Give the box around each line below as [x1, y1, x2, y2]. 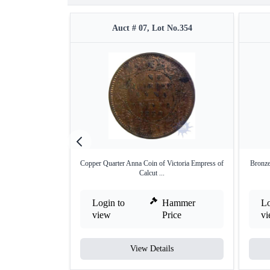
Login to [92, 198, 125, 208]
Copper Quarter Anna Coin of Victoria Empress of [80, 159, 224, 168]
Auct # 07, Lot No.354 [111, 24, 192, 33]
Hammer [162, 198, 196, 208]
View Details [130, 244, 174, 253]
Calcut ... [139, 169, 165, 177]
